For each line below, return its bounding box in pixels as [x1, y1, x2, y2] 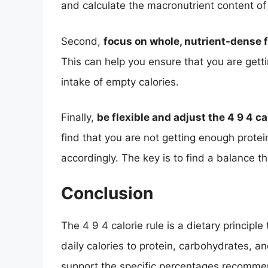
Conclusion [61, 182, 153, 203]
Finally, [61, 111, 97, 124]
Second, [61, 35, 103, 47]
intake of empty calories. [61, 75, 179, 88]
